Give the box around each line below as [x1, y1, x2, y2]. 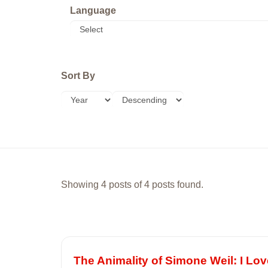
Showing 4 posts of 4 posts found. [61, 179, 203, 190]
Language [70, 5, 116, 16]
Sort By [61, 71, 95, 81]
